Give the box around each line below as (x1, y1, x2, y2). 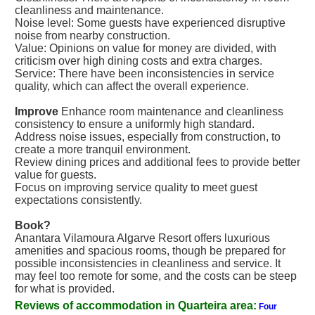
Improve (15, 105, 61, 117)
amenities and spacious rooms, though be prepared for (15, 245, 285, 257)
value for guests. (15, 169, 96, 181)
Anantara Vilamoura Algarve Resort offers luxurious (15, 232, 270, 244)
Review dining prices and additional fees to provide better (15, 156, 300, 168)
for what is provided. (15, 283, 115, 295)
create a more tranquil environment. (15, 143, 191, 155)
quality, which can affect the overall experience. (15, 80, 249, 92)
